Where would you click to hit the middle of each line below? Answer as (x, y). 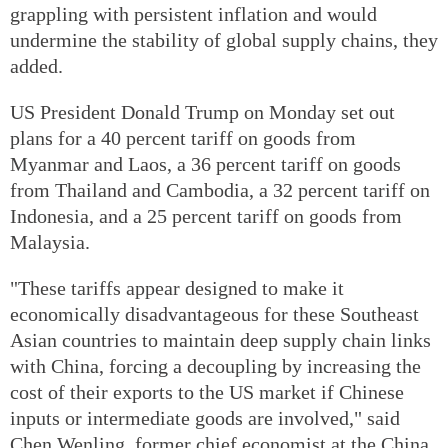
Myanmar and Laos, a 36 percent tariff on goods (205, 163)
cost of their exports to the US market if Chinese (207, 391)
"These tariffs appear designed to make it (177, 287)
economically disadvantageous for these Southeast (214, 313)
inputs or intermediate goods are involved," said (205, 417)
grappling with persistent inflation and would (193, 13)
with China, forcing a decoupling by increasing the (215, 365)
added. (36, 65)
